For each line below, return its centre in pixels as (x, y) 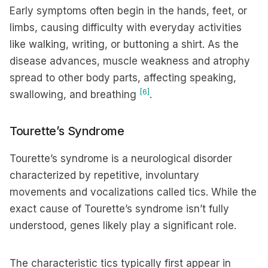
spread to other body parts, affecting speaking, (123, 78)
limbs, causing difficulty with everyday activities (126, 28)
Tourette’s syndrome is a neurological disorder (121, 159)
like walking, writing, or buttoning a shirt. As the (124, 44)
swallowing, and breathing (74, 95)
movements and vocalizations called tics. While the (133, 192)
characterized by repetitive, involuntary (104, 175)
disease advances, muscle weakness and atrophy (130, 61)
